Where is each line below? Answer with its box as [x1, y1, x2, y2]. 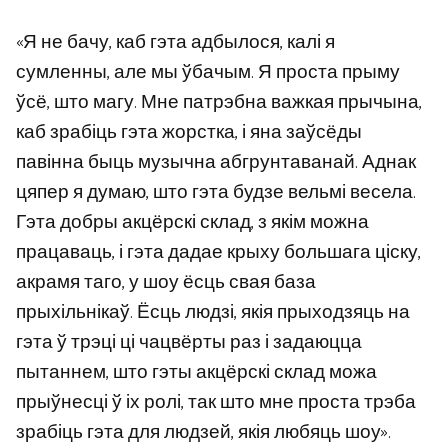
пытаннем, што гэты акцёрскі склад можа [16, 357, 377, 389]
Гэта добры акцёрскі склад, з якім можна [16, 207, 369, 239]
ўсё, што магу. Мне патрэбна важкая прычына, [16, 87, 422, 119]
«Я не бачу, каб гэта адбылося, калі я [16, 27, 335, 59]
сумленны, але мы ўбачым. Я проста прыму [16, 57, 400, 89]
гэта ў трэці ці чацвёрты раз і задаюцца [16, 327, 362, 359]
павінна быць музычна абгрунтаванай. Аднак [16, 147, 416, 179]
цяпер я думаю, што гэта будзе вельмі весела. [16, 177, 416, 209]
